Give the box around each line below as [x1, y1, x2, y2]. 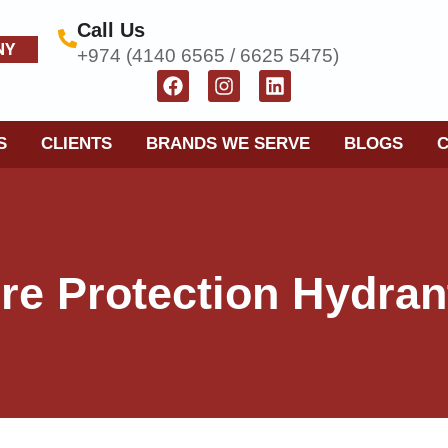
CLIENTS [41, 134, 112, 153]
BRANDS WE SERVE [146, 134, 310, 153]
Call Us [77, 19, 146, 41]
